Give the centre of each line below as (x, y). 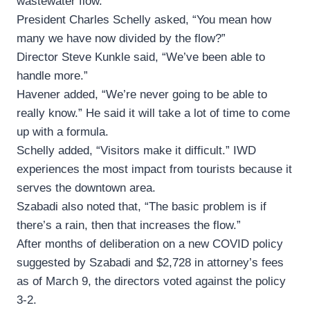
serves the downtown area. (86, 188)
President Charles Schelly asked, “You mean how (144, 20)
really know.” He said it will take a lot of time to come (153, 113)
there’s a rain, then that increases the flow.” (129, 226)
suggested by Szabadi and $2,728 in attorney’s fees (150, 263)
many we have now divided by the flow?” (121, 39)
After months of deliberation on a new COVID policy (150, 244)
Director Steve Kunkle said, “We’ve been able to (141, 57)
